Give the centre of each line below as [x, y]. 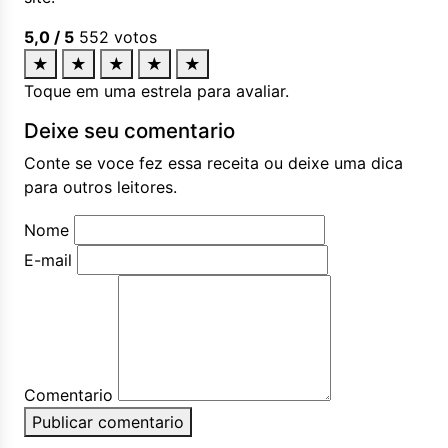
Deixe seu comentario [129, 130]
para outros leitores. [100, 187]
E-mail [48, 260]
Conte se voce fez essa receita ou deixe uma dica [213, 163]
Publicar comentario [108, 422]
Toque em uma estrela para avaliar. [156, 91]
